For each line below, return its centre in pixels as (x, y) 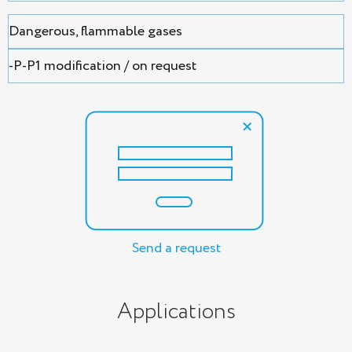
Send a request (176, 249)
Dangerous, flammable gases (95, 32)
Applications (176, 312)
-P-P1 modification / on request (103, 66)
